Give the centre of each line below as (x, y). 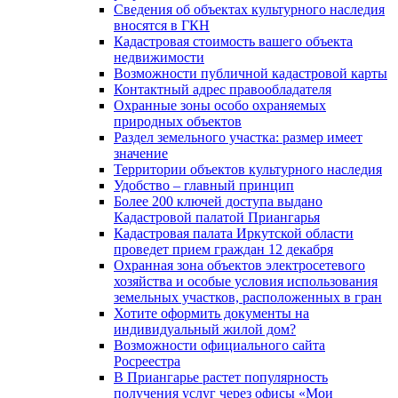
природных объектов (178, 121)
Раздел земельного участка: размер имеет (238, 137)
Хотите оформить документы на (211, 313)
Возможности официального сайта (219, 345)
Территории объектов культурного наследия (248, 169)
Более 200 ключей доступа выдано (218, 201)
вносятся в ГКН (162, 25)
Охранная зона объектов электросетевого (239, 265)
